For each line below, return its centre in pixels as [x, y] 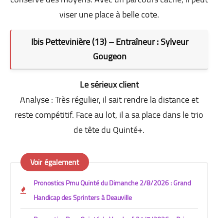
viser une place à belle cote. [109, 14]
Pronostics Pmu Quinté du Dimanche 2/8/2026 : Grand [112, 183]
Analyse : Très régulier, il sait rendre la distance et [109, 99]
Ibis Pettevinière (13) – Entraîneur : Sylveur [110, 41]
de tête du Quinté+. [109, 129]
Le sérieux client [109, 84]
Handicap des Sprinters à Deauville [82, 198]
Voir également [54, 162]
